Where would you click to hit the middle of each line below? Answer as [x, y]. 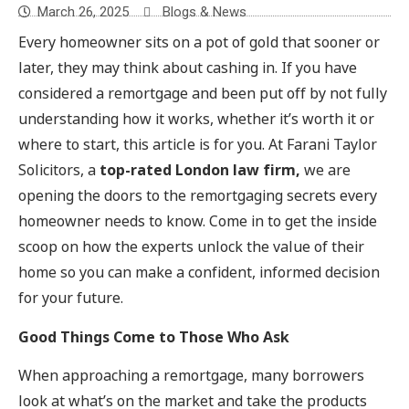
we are [325, 171]
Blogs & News [204, 12]
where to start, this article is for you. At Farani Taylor [198, 145]
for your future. [71, 299]
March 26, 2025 [83, 12]
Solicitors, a [59, 171]
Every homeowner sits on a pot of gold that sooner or [199, 43]
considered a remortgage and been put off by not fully [203, 94]
